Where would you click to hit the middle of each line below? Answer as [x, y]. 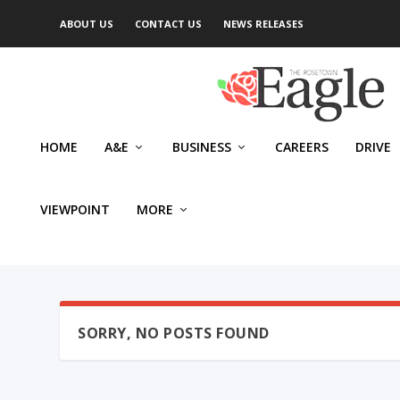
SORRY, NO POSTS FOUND [174, 333]
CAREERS [302, 147]
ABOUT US [87, 24]
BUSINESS [202, 147]
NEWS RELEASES [264, 24]
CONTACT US [169, 24]
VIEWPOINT [75, 209]
